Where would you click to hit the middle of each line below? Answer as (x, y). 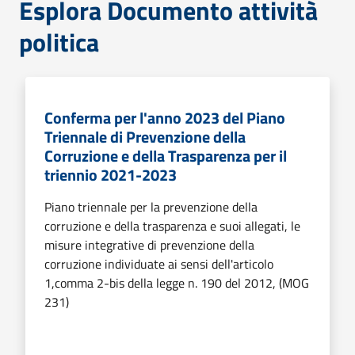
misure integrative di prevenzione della (149, 244)
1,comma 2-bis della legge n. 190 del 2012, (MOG (177, 282)
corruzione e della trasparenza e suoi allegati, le (172, 225)
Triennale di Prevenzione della (145, 136)
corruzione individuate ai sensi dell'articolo (159, 263)
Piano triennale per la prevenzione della (151, 206)
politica (59, 42)
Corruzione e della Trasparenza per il (166, 155)
